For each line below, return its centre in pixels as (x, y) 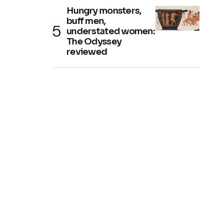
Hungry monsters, (104, 11)
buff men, (86, 21)
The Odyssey (94, 42)
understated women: (111, 31)
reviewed (87, 52)
